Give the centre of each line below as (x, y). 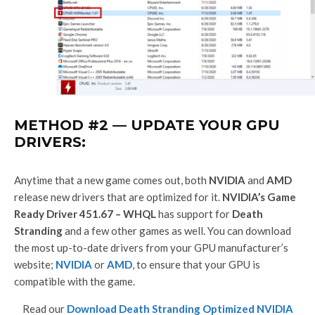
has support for (194, 213)
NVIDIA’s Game (259, 197)
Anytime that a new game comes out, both (111, 180)
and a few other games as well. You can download (178, 230)
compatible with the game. (75, 281)
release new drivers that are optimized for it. (118, 197)
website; (35, 264)
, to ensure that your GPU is (196, 264)
